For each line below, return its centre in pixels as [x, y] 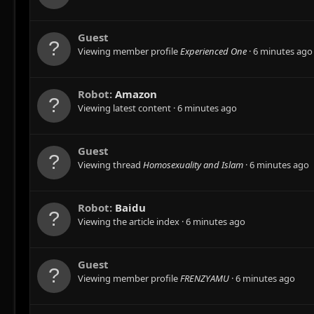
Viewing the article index [130, 222]
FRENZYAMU [205, 279]
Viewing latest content [125, 108]
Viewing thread [110, 165]
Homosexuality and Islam [193, 165]
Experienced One [213, 52]
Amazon [136, 94]
